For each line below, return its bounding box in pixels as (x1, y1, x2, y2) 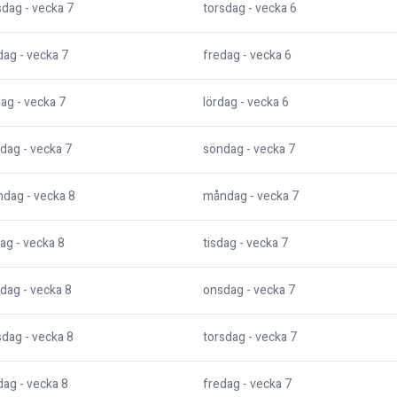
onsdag (203, 281, 244, 300)
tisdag (203, 234, 237, 253)
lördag (203, 93, 237, 113)
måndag (203, 187, 247, 206)
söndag (203, 140, 244, 160)
